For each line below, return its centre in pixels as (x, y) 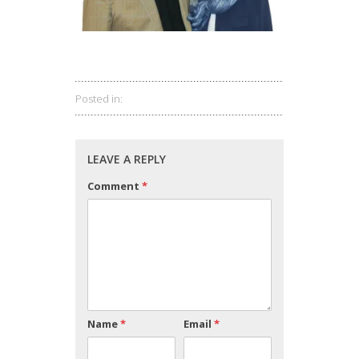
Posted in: (99, 98)
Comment (115, 186)
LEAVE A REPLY (127, 159)
